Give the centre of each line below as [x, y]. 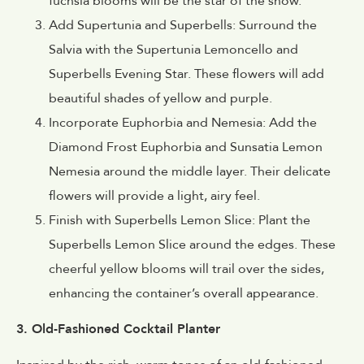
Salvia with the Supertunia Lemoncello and [173, 49]
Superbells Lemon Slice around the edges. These [192, 244]
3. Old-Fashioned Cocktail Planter [118, 329]
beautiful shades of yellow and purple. [160, 98]
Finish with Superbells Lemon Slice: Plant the [180, 220]
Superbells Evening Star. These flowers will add [186, 74]
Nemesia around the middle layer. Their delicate [190, 171]
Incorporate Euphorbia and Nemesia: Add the [183, 122]
